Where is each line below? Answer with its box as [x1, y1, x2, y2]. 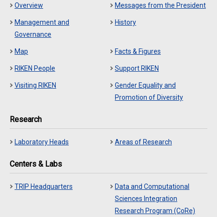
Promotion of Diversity [115, 93, 183, 101]
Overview [15, 1, 43, 9]
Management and [15, 18, 69, 26]
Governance [15, 31, 51, 38]
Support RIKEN [115, 64, 159, 72]
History [115, 18, 136, 26]
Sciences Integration [115, 195, 177, 202]
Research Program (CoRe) [115, 207, 195, 215]
